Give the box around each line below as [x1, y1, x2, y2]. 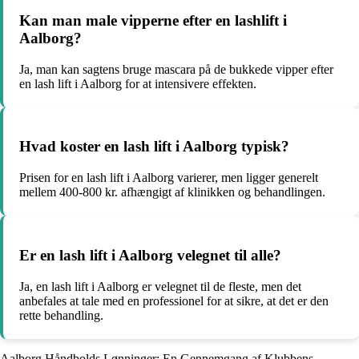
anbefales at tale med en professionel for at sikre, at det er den [19, 293, 329, 308]
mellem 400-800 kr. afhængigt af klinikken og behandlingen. [19, 185, 325, 200]
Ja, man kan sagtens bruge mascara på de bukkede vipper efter [19, 62, 333, 76]
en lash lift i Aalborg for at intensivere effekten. [19, 76, 256, 91]
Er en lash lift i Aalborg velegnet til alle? [19, 246, 281, 264]
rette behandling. [19, 308, 103, 322]
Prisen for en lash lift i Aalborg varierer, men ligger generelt [19, 171, 318, 185]
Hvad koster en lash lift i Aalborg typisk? [19, 138, 289, 155]
